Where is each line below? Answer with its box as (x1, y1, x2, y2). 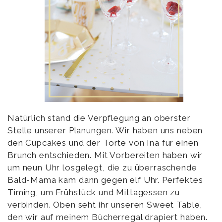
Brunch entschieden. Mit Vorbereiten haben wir (7, 150, 203, 160)
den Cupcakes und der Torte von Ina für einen (7, 137, 199, 148)
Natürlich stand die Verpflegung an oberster (7, 112, 191, 123)
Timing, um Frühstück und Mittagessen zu (7, 187, 180, 197)
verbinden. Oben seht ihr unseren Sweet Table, (7, 199, 203, 210)
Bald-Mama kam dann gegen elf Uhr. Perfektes (7, 174, 203, 185)
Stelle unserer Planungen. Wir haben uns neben (7, 125, 203, 135)
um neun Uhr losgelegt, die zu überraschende (7, 162, 197, 172)
